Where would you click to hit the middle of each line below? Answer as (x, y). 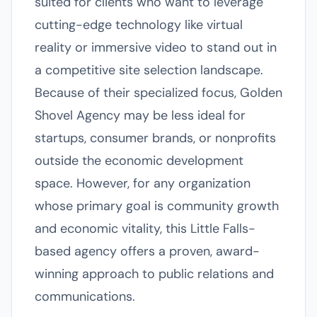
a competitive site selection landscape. (149, 70)
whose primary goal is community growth (157, 206)
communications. (85, 296)
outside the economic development (139, 161)
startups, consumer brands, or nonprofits (155, 138)
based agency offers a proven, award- (147, 251)
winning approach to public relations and (154, 274)
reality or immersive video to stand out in (156, 47)
